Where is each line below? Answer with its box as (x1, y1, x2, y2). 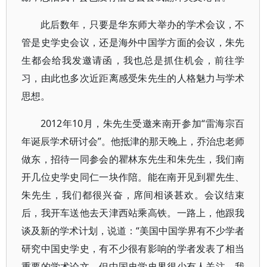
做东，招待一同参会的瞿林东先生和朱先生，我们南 (21, 153, 245, 166)
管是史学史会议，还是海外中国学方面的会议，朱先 (21, 36, 245, 49)
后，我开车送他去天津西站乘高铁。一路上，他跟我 (21, 206, 245, 219)
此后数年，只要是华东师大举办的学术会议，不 (41, 18, 245, 31)
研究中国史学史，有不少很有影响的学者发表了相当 (21, 242, 245, 255)
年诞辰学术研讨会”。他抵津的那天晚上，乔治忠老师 (21, 135, 245, 148)
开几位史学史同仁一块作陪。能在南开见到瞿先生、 (21, 170, 245, 184)
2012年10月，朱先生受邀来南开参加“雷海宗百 (41, 117, 245, 130)
